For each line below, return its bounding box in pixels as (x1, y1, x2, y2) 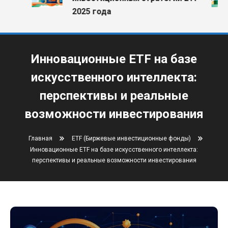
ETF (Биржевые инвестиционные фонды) (71, 135, 191, 142)
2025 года (64, 7, 104, 16)
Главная (28, 135, 52, 142)
